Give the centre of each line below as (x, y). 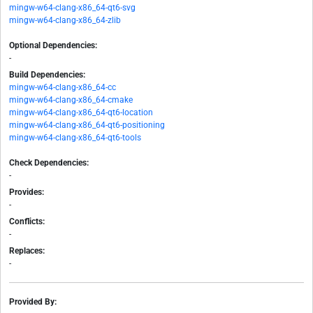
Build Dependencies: (47, 75)
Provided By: (33, 302)
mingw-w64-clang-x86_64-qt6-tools (75, 138)
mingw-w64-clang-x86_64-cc (63, 88)
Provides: (27, 192)
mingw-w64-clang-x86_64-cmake (71, 100)
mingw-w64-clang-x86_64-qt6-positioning (87, 125)
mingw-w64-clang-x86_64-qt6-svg (72, 8)
